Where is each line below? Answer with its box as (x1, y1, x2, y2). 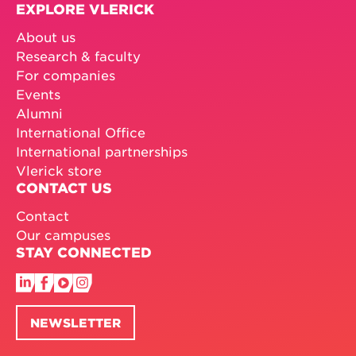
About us (16, 28, 75, 44)
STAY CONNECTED (16, 243, 152, 261)
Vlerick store (16, 161, 102, 178)
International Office (16, 123, 145, 140)
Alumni (16, 104, 63, 121)
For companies (16, 66, 115, 83)
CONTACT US (16, 179, 112, 196)
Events (16, 85, 60, 102)
